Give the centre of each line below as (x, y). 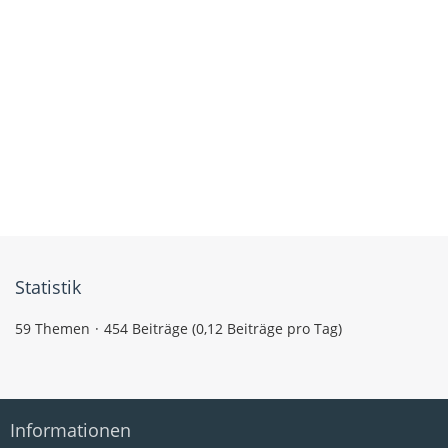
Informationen (70, 430)
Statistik (48, 287)
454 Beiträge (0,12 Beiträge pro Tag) (223, 328)
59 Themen (52, 328)
